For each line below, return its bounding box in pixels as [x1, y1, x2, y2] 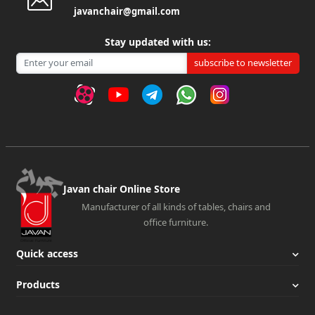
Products [16, 278, 60, 292]
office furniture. [143, 215, 208, 229]
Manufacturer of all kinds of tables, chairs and [81, 200, 271, 213]
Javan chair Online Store [63, 181, 180, 195]
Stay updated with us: [104, 35, 211, 49]
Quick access [16, 247, 78, 261]
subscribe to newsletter [194, 56, 292, 70]
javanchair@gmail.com [74, 5, 180, 18]
